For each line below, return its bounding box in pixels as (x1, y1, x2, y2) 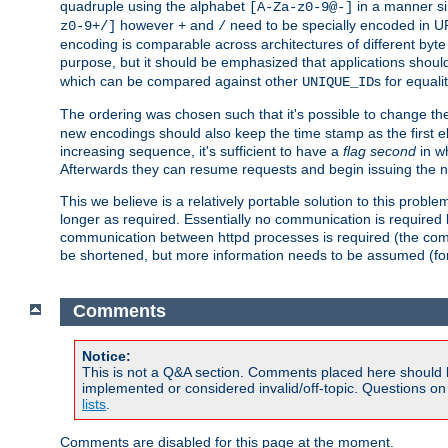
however (116, 16, 178, 33)
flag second (343, 142, 416, 159)
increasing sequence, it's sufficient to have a (60, 142, 343, 159)
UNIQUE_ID (302, 73, 374, 90)
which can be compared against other (60, 72, 302, 89)
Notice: (82, 348, 131, 365)
